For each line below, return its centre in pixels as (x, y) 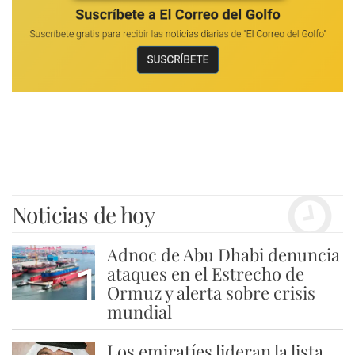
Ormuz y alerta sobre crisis (211, 292)
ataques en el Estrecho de (205, 273)
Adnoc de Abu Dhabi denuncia (223, 254)
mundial (139, 311)
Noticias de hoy (83, 214)
